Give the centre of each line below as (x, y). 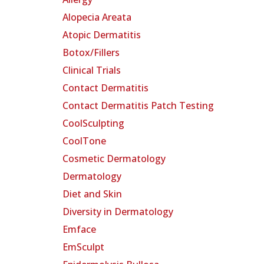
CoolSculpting (93, 123)
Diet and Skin (92, 194)
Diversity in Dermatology (118, 212)
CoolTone (84, 141)
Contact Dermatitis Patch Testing (138, 106)
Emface (79, 230)
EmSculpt (83, 247)
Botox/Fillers (91, 53)
